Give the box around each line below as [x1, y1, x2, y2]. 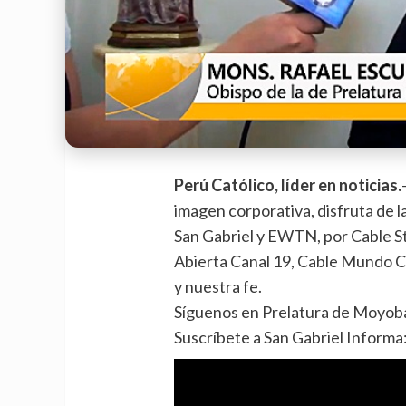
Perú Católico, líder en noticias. [174, 175, 402, 196]
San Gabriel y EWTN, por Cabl [174, 226, 383, 246]
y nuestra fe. [174, 276, 263, 297]
